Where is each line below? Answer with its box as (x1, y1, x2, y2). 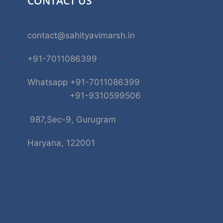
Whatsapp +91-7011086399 (27, 77, 140, 88)
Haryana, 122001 (27, 137, 95, 148)
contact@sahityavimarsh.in (27, 30, 135, 40)
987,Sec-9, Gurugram (27, 114, 116, 124)
